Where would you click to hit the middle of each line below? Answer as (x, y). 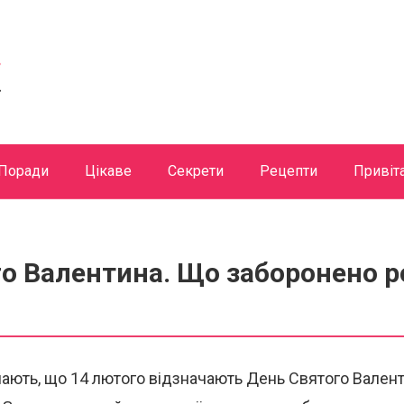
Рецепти (289, 170)
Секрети (196, 170)
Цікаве (108, 170)
